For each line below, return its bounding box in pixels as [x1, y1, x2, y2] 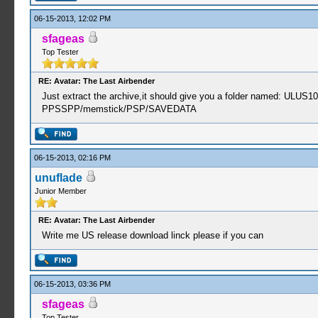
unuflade [34, 172, 82, 184]
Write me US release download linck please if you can [41, 230, 263, 241]
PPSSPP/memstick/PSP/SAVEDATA [41, 104, 197, 114]
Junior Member [34, 187, 87, 195]
